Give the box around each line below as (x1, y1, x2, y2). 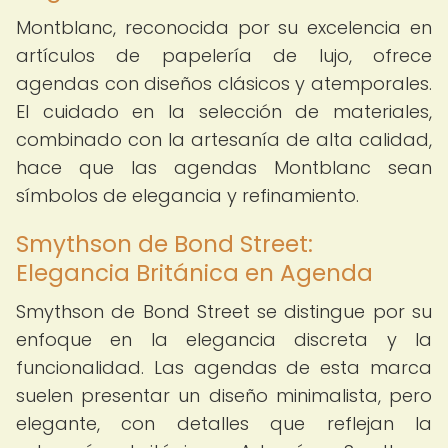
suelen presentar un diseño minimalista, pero (16, 383, 432, 408)
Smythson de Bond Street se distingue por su (16, 299, 432, 324)
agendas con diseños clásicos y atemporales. (16, 71, 432, 96)
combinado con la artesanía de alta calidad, (16, 127, 432, 152)
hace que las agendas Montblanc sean (16, 155, 432, 180)
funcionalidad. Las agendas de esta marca (16, 355, 432, 380)
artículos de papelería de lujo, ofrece (16, 43, 432, 68)
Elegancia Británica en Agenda (16, 257, 373, 289)
